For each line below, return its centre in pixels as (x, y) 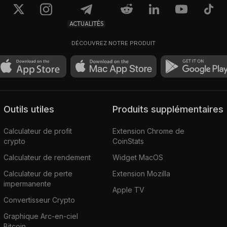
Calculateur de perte (38, 173)
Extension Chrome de (149, 131)
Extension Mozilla (142, 173)
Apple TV (129, 190)
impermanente (27, 183)
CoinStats (128, 141)
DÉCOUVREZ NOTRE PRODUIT (113, 43)
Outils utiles (32, 109)
